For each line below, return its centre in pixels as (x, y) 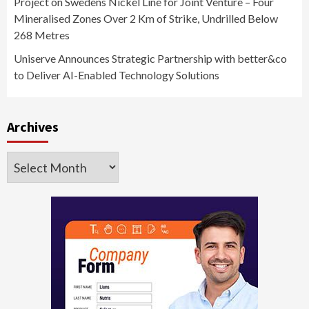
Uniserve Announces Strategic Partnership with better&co (150, 59)
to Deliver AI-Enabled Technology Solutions (117, 75)
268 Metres (42, 35)
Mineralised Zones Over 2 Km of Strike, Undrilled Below (146, 19)
